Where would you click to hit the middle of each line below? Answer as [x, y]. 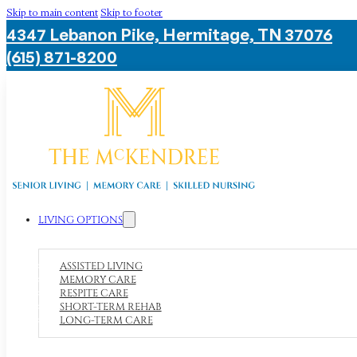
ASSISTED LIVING [101, 266]
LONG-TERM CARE [106, 320]
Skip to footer [131, 13]
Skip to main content [52, 13]
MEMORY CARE [98, 280]
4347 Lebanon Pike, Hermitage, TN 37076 [169, 34]
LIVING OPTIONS [80, 221]
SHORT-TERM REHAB [110, 307]
